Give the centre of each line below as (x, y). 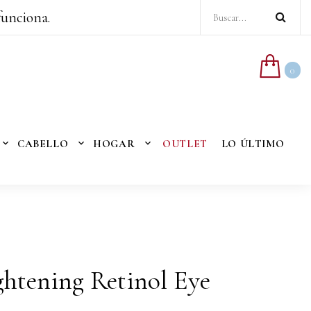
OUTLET (185, 144)
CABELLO (43, 144)
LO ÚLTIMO (253, 144)
